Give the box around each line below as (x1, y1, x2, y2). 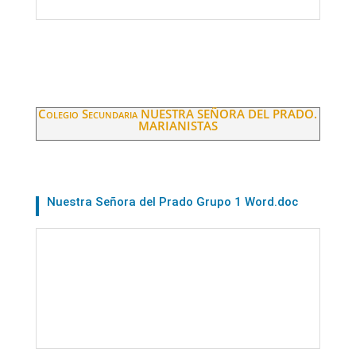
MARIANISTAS (137, 117, 218, 133)
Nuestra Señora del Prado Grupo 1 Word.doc (46, 194, 298, 209)
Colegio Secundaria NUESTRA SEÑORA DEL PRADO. (38, 105, 318, 122)
